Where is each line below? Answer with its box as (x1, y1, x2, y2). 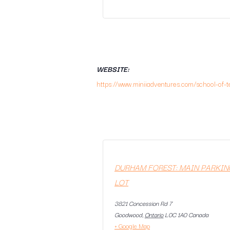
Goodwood (114, 209, 142, 220)
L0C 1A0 (165, 209, 187, 220)
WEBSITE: (97, 63, 129, 75)
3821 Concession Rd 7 (114, 198, 172, 208)
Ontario (145, 209, 163, 220)
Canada (188, 209, 208, 220)
